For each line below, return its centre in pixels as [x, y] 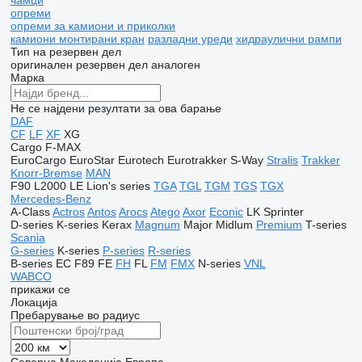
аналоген [175, 65]
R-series [169, 250]
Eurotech [141, 160]
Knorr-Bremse [46, 173]
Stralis [282, 160]
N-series [219, 263]
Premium [279, 225]
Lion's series [118, 186]
